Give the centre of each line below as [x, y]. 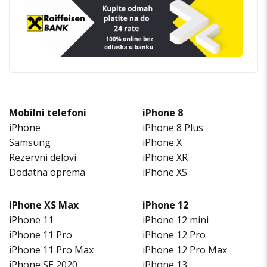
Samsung [30, 142]
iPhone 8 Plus [173, 127]
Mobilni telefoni [48, 112]
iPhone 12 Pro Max [185, 249]
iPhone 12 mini [176, 220]
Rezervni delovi [43, 157]
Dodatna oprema [47, 172]
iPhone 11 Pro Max [51, 249]
